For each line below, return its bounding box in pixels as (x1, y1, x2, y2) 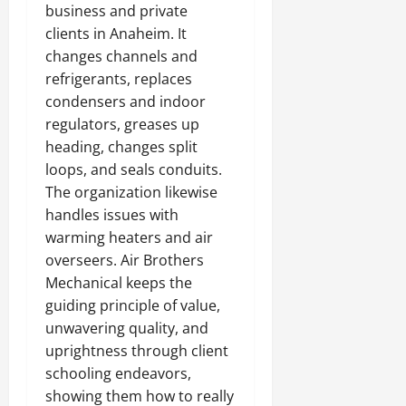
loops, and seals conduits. (45, 159, 222, 179)
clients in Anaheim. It (45, 24, 187, 43)
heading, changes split (45, 137, 198, 157)
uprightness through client (45, 341, 228, 361)
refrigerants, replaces (45, 69, 192, 89)
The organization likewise (45, 182, 217, 202)
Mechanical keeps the (45, 273, 192, 293)
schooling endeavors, (45, 363, 191, 383)
